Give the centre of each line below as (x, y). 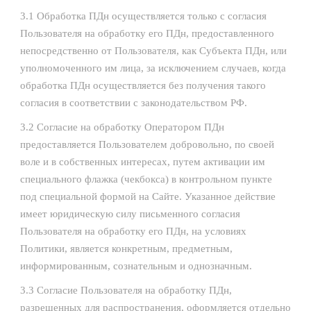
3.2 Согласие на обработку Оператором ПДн (122, 127)
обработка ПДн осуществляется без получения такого (143, 85)
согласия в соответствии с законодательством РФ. (134, 103)
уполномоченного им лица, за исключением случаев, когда (153, 68)
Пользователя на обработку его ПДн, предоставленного (147, 33)
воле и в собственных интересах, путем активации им (143, 162)
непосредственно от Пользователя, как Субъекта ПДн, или (153, 51)
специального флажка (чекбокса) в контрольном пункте (146, 179)
